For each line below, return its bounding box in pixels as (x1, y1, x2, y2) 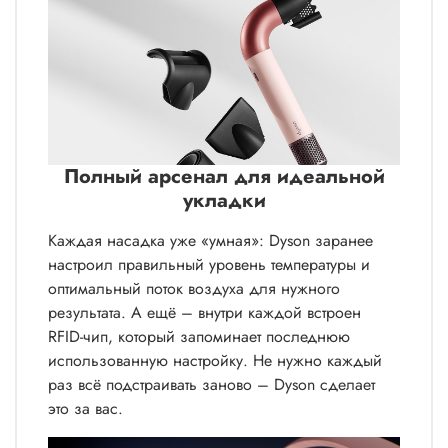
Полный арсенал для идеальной (63, 161, 385, 191)
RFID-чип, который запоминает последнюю (48, 324, 350, 348)
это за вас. (48, 396, 123, 420)
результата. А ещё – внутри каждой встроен (48, 300, 361, 324)
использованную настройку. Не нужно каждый (48, 348, 382, 372)
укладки (182, 185, 266, 215)
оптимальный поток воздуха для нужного (48, 276, 340, 300)
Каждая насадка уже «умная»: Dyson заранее (48, 228, 373, 252)
